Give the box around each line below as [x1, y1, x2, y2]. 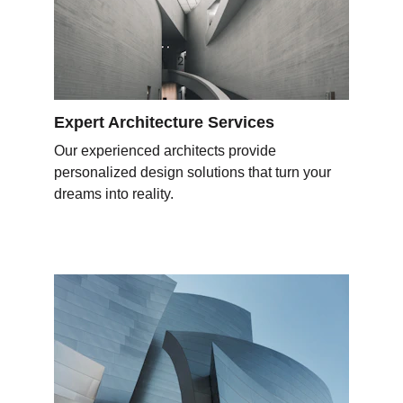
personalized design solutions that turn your [54, 165, 335, 180]
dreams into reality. [54, 186, 174, 201]
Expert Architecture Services [54, 113, 274, 131]
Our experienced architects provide [54, 143, 280, 158]
